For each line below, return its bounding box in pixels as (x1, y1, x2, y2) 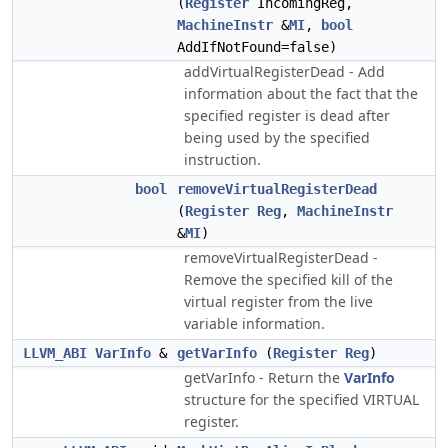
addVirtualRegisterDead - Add (184, 62, 385, 81)
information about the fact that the (184, 84, 418, 103)
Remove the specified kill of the (184, 270, 393, 289)
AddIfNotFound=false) (177, 39, 337, 55)
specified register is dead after (184, 106, 390, 125)
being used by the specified (184, 128, 370, 147)
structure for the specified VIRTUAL (184, 390, 419, 409)
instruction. (184, 150, 261, 169)
